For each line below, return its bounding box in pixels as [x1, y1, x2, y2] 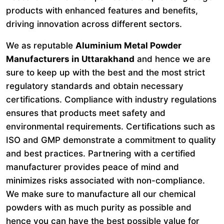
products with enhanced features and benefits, [6, 5, 198, 15]
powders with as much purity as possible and [6, 202, 191, 212]
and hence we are [134, 54, 210, 64]
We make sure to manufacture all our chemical [6, 189, 195, 199]
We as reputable [6, 40, 75, 50]
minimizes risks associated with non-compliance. [6, 175, 205, 185]
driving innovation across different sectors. [6, 19, 182, 29]
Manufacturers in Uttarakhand [6, 54, 134, 64]
